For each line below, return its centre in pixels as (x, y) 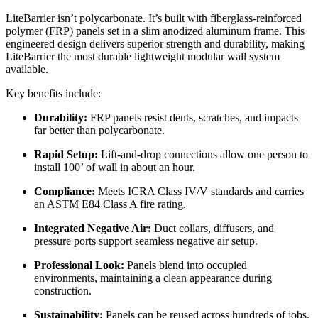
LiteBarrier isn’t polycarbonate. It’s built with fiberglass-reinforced (154, 18)
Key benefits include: (53, 93)
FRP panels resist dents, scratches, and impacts (194, 117)
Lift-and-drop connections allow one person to (204, 154)
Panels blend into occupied (187, 265)
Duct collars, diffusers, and (214, 228)
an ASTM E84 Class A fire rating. (110, 204)
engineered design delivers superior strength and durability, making (155, 43)
